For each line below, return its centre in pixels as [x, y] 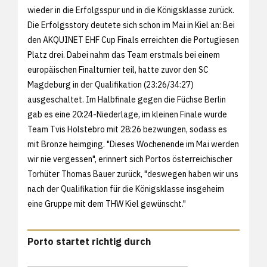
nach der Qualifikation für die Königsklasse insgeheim [126, 189]
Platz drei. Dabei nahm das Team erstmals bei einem [124, 55]
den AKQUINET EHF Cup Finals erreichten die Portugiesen [133, 40]
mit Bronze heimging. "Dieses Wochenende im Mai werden [133, 144]
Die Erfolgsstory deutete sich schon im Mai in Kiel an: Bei [131, 25]
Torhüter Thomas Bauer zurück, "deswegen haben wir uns [133, 174]
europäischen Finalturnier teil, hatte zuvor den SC [118, 69]
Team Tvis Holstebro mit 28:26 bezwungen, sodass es [127, 129]
